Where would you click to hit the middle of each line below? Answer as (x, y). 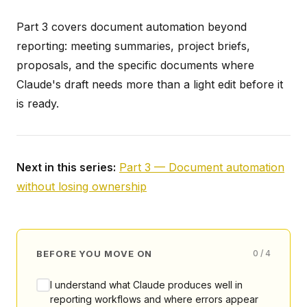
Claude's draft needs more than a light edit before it (150, 84)
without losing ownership (82, 186)
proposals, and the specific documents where (135, 65)
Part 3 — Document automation (202, 167)
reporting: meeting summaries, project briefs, (133, 46)
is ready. (38, 103)
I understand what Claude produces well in (146, 284)
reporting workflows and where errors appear (154, 299)
